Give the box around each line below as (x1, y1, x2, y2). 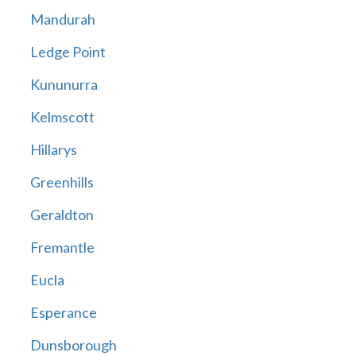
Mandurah (29, 10, 95, 29)
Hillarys (29, 141, 77, 159)
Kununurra (29, 75, 98, 94)
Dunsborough (29, 336, 117, 354)
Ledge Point (29, 43, 106, 61)
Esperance (29, 304, 97, 322)
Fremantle (29, 238, 95, 257)
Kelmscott (29, 108, 95, 126)
